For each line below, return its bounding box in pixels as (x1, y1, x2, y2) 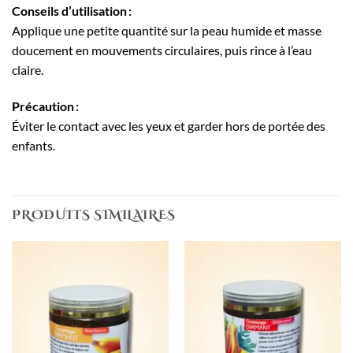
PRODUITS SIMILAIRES (12, 206, 176, 225)
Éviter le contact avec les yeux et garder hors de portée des (12, 118, 325, 134)
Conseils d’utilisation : (12, 3, 132, 19)
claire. (12, 62, 43, 78)
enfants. (12, 138, 55, 154)
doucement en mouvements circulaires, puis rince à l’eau (12, 43, 312, 58)
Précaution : (12, 98, 79, 114)
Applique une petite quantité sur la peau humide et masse (12, 23, 321, 39)
